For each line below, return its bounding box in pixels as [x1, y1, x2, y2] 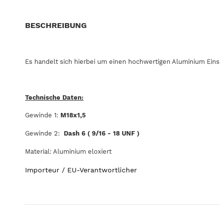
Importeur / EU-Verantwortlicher [25, 166, 137, 174]
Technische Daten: [25, 93, 83, 101]
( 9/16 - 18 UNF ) [87, 129, 139, 137]
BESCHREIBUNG [25, 20, 87, 30]
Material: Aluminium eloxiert [25, 147, 111, 155]
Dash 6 [64, 129, 87, 137]
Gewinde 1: [25, 111, 60, 119]
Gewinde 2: [25, 129, 64, 137]
